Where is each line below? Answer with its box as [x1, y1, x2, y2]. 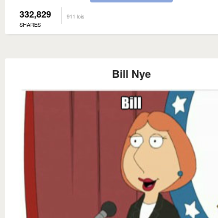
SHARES [19, 20, 41, 29]
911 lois [67, 12, 85, 20]
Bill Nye [112, 66, 151, 82]
